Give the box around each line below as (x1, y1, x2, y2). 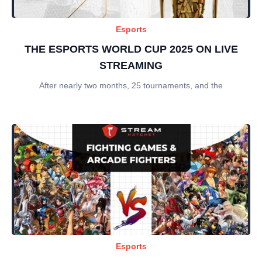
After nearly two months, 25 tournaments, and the (39, 80, 223, 90)
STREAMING (99, 59, 163, 71)
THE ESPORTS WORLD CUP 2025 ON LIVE (24, 43, 238, 55)
